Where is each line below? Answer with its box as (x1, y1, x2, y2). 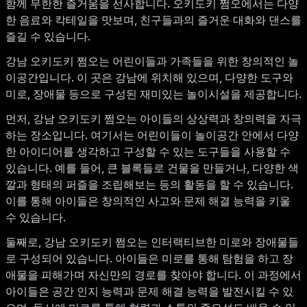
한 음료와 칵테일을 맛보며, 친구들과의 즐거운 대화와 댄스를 (5, 13, 302, 27)
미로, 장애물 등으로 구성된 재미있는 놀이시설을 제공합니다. (5, 87, 302, 101)
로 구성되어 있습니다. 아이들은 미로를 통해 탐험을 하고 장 (5, 251, 293, 266)
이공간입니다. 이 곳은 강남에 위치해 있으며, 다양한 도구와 (5, 71, 293, 85)
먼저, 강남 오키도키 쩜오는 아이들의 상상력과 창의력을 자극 (5, 112, 302, 126)
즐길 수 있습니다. (5, 29, 90, 44)
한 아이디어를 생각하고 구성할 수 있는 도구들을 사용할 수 (5, 145, 291, 159)
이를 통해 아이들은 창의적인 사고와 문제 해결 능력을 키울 (5, 194, 291, 208)
